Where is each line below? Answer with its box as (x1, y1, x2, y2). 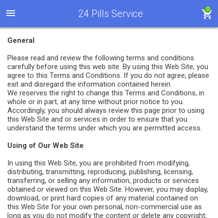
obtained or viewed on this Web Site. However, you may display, (7, 185, 208, 194)
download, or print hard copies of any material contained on (7, 194, 198, 202)
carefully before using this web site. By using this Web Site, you (7, 62, 208, 71)
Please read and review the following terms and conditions (7, 54, 194, 62)
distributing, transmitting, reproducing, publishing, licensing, (7, 167, 193, 176)
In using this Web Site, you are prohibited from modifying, (7, 159, 190, 167)
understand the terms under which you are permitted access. (7, 124, 202, 132)
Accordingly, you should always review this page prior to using (7, 106, 204, 115)
